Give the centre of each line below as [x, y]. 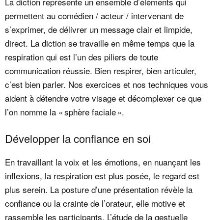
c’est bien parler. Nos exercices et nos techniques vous [107, 84]
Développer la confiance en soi [78, 138]
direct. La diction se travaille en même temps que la [100, 43]
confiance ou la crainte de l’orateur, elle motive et [95, 203]
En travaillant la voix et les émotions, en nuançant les [103, 162]
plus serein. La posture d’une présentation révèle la [99, 189]
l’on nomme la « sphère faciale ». [65, 112]
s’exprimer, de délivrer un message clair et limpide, [99, 29]
